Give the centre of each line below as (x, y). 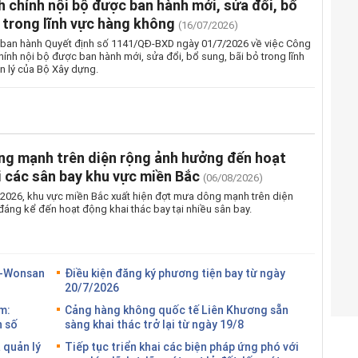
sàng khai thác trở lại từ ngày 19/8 (154, 324)
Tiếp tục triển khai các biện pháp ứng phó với (181, 346)
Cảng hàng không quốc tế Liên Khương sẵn (176, 309)
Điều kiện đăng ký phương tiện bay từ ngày (175, 272)
